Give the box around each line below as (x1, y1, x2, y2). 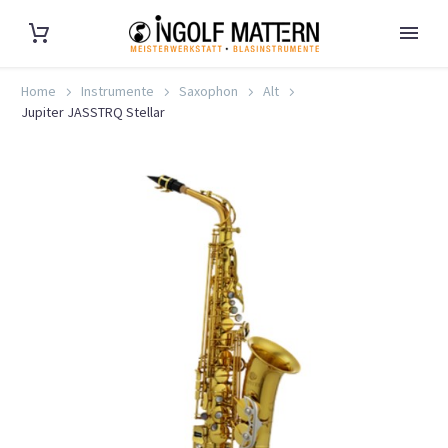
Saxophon (179, 82, 238, 100)
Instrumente (81, 82, 154, 100)
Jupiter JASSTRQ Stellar (21, 103, 165, 121)
